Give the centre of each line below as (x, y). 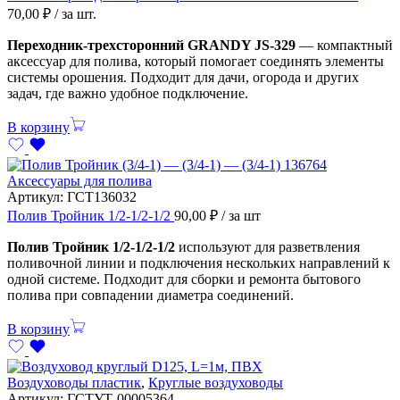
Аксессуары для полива (79, 180)
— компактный (344, 45)
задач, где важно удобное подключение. (128, 93)
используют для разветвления (267, 246)
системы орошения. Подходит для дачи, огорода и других (183, 77)
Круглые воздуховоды (216, 382)
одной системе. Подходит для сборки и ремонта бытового (184, 279)
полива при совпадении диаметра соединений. (150, 295)
